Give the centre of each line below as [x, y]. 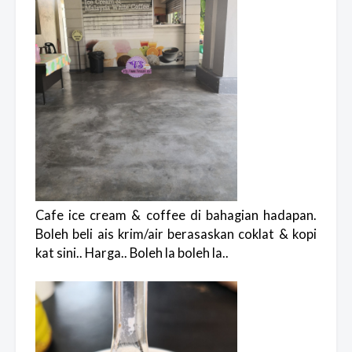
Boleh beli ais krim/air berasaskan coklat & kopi [176, 235]
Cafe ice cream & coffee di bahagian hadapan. [176, 216]
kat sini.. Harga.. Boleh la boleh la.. [133, 253]
